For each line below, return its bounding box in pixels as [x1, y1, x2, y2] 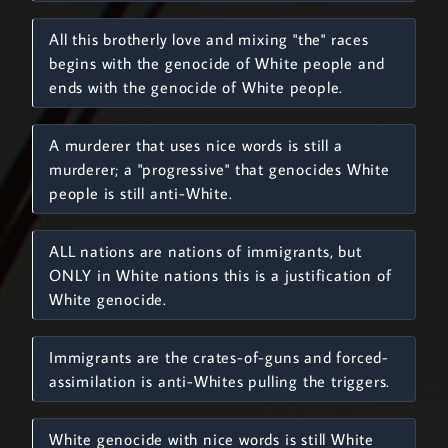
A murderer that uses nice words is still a [49, 135, 343, 155]
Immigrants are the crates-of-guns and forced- [49, 347, 389, 367]
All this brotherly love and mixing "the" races [49, 29, 369, 49]
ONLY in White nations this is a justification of [49, 265, 392, 285]
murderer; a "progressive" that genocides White [49, 159, 390, 179]
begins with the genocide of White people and [49, 53, 386, 73]
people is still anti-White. [49, 183, 233, 203]
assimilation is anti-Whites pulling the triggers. [49, 371, 391, 391]
